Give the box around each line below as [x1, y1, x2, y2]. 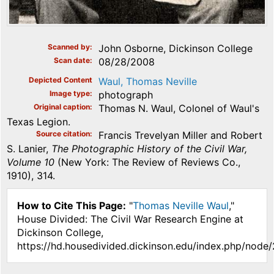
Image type [50, 89, 90, 98]
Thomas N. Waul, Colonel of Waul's [98, 102, 259, 115]
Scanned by [48, 42, 90, 52]
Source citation [36, 129, 90, 139]
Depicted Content [29, 75, 92, 85]
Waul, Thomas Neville [98, 75, 197, 88]
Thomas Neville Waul [133, 199, 229, 212]
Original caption [34, 102, 90, 112]
